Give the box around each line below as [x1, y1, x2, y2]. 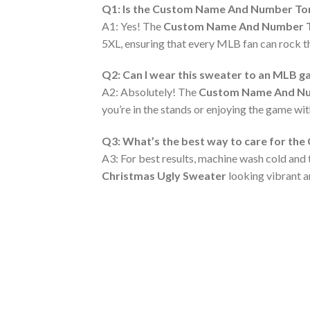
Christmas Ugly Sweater [102, 169, 226, 183]
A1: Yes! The [102, 19, 163, 33]
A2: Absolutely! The [102, 85, 199, 99]
